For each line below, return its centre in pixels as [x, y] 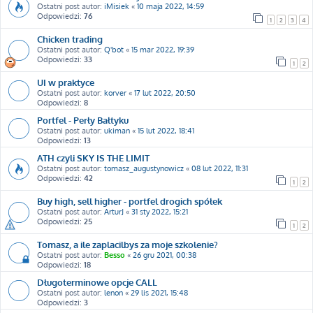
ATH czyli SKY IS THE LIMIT [93, 158]
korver [115, 93]
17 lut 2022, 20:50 [165, 93]
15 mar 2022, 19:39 [163, 50]
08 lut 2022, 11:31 [220, 168]
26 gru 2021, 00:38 [165, 255]
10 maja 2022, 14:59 [170, 6]
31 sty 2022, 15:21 [160, 212]
